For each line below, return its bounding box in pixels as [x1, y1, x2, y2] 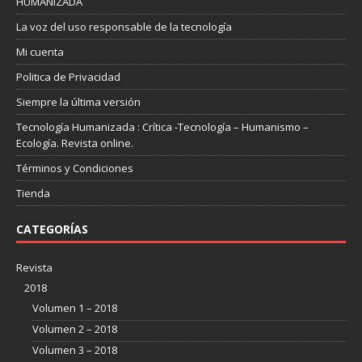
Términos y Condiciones [16, 161, 133, 176]
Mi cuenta [16, 44, 64, 60]
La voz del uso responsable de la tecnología [16, 19, 232, 35]
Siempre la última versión [16, 95, 141, 110]
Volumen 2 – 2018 [32, 322, 117, 337]
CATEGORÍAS [16, 221, 88, 238]
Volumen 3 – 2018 [32, 343, 117, 358]
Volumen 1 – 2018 [32, 301, 117, 316]
